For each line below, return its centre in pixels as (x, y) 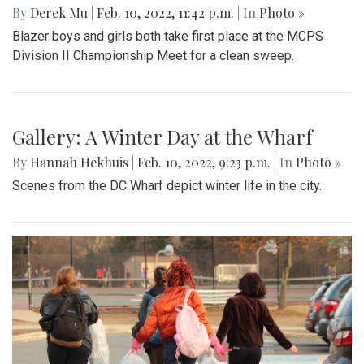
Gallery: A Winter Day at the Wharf (162, 137)
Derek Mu (59, 13)
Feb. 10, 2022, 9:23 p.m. (204, 162)
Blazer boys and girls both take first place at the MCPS (168, 37)
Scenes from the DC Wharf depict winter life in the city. (167, 186)
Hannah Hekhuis (79, 162)
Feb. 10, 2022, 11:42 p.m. (165, 13)
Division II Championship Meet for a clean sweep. (153, 56)
